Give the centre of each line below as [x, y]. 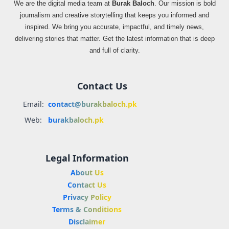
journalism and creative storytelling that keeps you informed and [114, 15]
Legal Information [87, 158]
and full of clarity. [114, 50]
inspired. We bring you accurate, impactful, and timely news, [114, 27]
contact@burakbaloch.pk [93, 104]
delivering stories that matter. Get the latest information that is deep [114, 38]
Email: [33, 104]
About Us [87, 172]
